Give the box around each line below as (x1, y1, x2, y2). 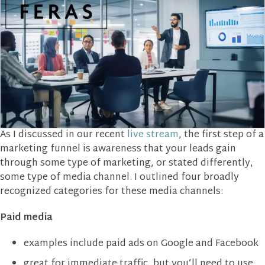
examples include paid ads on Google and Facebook (24, 235, 258, 253)
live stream (127, 126, 179, 144)
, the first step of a (179, 126, 264, 144)
